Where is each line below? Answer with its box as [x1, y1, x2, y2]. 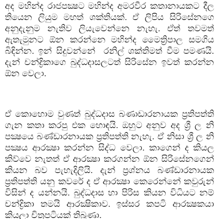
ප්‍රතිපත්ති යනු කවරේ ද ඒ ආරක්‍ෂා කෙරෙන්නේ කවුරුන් [5, 176, 214, 186]
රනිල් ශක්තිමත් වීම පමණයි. [103, 45, 215, 56]
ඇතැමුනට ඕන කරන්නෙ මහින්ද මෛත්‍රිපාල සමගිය [5, 34, 214, 44]
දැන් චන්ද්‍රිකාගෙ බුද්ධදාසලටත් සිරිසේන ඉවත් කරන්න [5, 57, 214, 67]
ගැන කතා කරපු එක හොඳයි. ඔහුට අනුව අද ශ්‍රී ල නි [5, 120, 214, 130]
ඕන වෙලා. [5, 68, 46, 78]
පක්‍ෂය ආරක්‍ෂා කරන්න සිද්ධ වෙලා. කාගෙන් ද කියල [5, 142, 214, 153]
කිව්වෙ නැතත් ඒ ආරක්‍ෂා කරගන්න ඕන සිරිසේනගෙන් [5, 153, 214, 164]
